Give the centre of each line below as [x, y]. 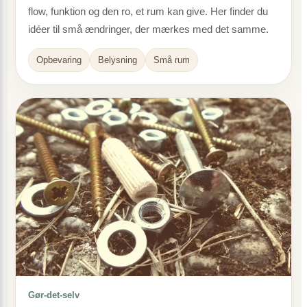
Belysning [118, 60]
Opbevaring [59, 60]
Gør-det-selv [54, 295]
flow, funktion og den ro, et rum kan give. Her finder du [148, 11]
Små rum [172, 60]
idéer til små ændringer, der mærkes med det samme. [148, 29]
